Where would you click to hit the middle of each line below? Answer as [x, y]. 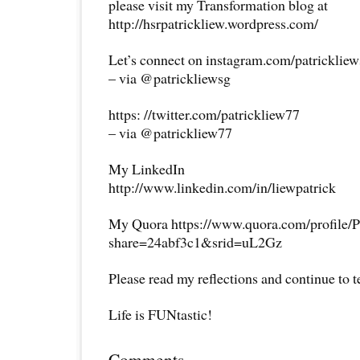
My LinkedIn [147, 169]
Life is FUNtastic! [160, 315]
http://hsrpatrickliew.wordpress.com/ [213, 24]
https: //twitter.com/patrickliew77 [204, 115]
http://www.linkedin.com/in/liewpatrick [222, 188]
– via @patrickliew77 [170, 133]
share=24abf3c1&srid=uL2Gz [195, 242]
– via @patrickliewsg [170, 78]
